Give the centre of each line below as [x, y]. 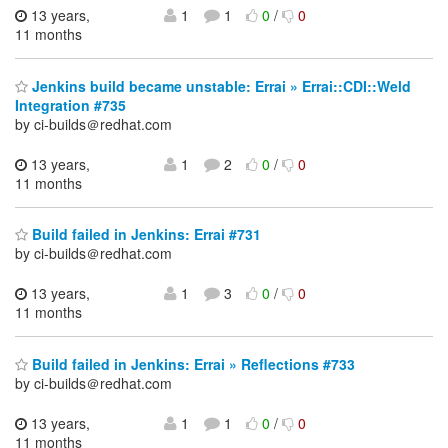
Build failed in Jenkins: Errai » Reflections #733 [191, 363]
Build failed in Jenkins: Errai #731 [144, 234]
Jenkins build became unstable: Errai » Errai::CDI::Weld [219, 85]
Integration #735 [70, 104]
